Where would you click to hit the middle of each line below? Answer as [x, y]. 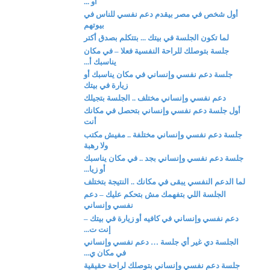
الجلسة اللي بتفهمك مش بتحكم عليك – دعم [155, 195]
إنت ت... [98, 229]
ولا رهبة [96, 145]
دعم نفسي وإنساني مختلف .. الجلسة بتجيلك [155, 98]
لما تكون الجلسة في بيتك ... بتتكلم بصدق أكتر [157, 38]
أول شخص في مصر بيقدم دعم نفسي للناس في [161, 14]
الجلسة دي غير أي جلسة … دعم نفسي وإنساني [162, 242]
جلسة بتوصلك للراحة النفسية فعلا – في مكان [157, 51]
